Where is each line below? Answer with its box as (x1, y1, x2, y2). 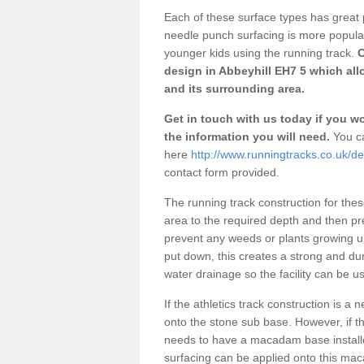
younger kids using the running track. (164, 45, 354, 59)
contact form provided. (164, 165, 283, 179)
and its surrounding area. (164, 81, 305, 95)
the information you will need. (164, 129, 330, 143)
